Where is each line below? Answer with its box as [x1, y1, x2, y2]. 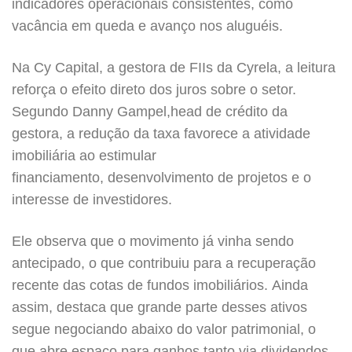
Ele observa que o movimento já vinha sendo [12, 233, 294, 249]
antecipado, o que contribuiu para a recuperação [12, 255, 316, 271]
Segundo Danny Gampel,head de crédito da [12, 104, 288, 119]
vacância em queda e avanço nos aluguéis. [12, 18, 283, 34]
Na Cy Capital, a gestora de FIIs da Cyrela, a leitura [12, 60, 335, 75]
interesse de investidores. [12, 192, 176, 207]
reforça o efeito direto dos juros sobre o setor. [12, 82, 296, 97]
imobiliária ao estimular [12, 148, 156, 163]
